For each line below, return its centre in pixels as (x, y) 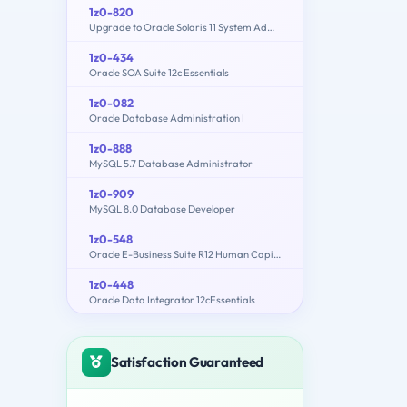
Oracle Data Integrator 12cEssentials (172, 299)
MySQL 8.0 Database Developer (162, 208)
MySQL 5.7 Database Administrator (171, 163)
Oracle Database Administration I (167, 118)
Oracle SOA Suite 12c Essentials (159, 72)
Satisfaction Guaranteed (188, 362)
